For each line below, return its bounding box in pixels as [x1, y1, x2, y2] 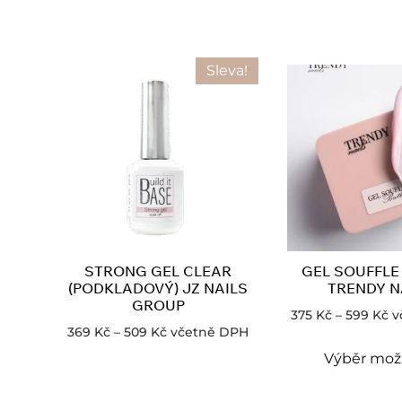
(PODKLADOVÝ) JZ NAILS [68, 279, 248, 298]
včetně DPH [170, 324, 249, 341]
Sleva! [206, 62, 248, 80]
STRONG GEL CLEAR [84, 262, 232, 281]
